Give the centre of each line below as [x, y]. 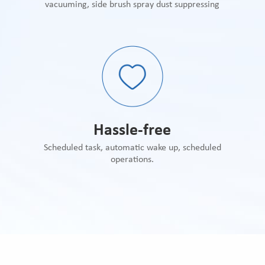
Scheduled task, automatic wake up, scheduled [132, 148]
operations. [132, 159]
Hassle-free [132, 130]
